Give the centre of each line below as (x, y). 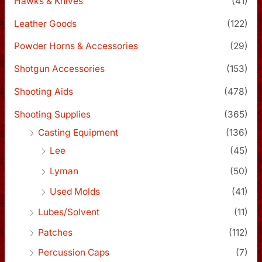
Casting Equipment (78, 133)
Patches (55, 232)
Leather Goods (45, 23)
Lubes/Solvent (68, 212)
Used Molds (75, 191)
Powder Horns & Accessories (76, 46)
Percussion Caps (73, 253)
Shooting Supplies (52, 115)
